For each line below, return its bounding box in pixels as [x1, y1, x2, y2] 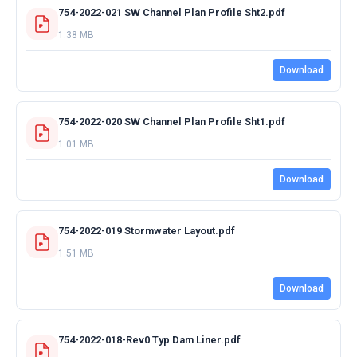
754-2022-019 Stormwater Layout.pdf [58, 224, 235, 237]
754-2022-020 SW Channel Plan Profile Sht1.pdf [58, 115, 285, 127]
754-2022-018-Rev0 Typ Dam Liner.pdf [58, 333, 241, 346]
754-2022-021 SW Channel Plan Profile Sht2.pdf [58, 6, 285, 18]
